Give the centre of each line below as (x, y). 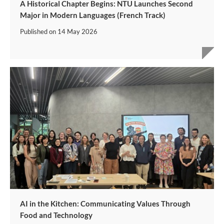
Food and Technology (56, 215)
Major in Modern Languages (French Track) (93, 15)
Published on (39, 31)
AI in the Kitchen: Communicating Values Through (105, 204)
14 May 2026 (77, 31)
